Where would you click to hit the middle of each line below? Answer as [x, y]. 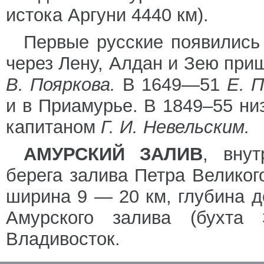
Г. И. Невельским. [175, 127]
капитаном [53, 127]
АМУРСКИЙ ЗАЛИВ [113, 154]
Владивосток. [63, 239]
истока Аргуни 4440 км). [107, 15]
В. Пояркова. [64, 85]
